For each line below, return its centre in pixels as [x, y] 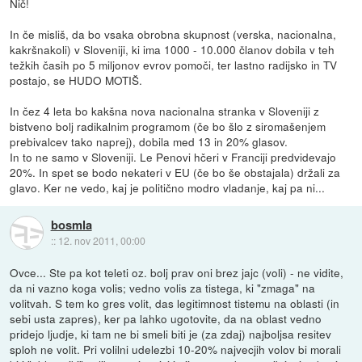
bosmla [71, 224]
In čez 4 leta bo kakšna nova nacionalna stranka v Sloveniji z [165, 111]
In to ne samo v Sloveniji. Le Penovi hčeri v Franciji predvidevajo [173, 157]
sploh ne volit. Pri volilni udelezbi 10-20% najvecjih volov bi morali [176, 349]
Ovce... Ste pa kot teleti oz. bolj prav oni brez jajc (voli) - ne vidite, [177, 273]
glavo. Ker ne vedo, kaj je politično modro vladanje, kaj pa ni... [168, 188]
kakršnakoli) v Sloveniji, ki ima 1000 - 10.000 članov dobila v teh [173, 50]
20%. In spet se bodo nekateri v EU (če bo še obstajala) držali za [175, 173]
